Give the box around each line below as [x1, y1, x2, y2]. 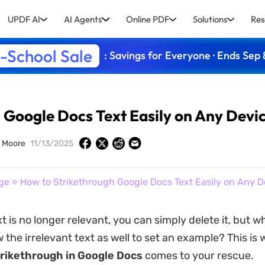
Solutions [192, 13, 227, 25]
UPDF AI [8, 13, 41, 25]
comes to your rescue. [142, 249, 254, 262]
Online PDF [125, 13, 169, 25]
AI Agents [64, 13, 102, 25]
